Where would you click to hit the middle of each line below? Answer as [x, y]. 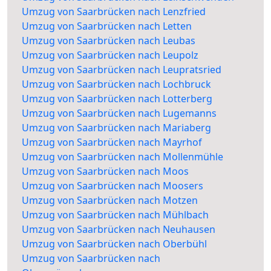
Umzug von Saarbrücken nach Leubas [109, 41]
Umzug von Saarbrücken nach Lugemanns [119, 113]
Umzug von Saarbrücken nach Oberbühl [114, 244]
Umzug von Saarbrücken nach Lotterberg [117, 99]
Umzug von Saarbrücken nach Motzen [110, 201]
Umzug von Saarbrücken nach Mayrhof [112, 142]
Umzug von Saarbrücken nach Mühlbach [115, 215]
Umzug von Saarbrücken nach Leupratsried [122, 70]
